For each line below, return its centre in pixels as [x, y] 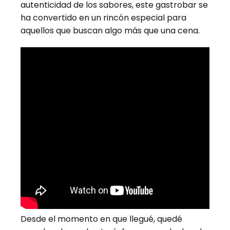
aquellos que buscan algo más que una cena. [110, 30]
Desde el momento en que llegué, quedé [101, 219]
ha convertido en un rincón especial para [103, 17]
